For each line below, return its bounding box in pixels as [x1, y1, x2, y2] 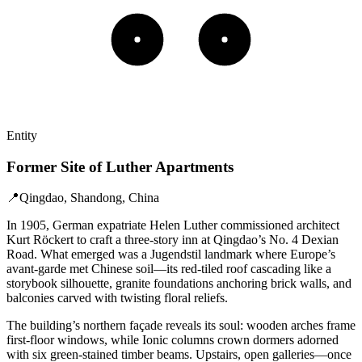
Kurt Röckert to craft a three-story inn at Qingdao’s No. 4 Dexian [6, 233, 339, 247]
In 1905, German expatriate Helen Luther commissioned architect [6, 218, 339, 233]
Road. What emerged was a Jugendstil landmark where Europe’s [6, 247, 335, 262]
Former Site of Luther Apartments [6, 158, 234, 175]
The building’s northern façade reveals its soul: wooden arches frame [6, 318, 356, 333]
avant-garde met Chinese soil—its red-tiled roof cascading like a [6, 262, 331, 276]
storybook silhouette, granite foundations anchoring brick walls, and [6, 276, 351, 291]
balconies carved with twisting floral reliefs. [6, 291, 228, 305]
